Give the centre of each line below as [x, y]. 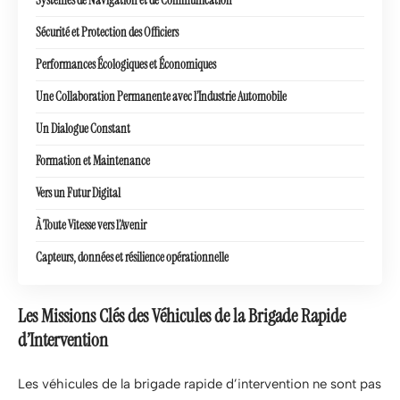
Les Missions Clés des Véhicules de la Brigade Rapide [182, 316]
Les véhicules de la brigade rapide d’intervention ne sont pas [200, 383]
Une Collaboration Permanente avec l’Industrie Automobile [161, 96]
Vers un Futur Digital [78, 192]
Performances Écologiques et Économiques [126, 64]
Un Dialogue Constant [83, 128]
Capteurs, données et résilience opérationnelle [132, 257]
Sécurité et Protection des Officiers [107, 32]
